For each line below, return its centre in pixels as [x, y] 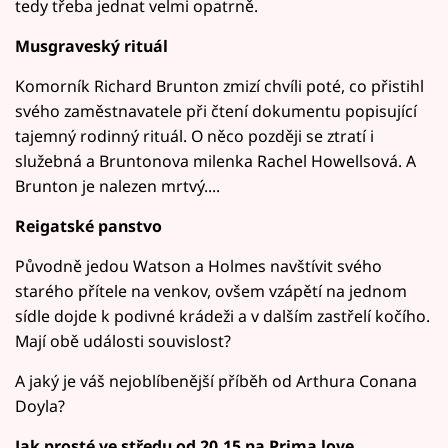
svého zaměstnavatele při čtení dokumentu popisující [216, 110]
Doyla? [40, 405]
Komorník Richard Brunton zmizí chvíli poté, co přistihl [219, 85]
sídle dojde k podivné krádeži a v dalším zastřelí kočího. [222, 315]
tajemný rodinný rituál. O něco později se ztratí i [194, 135]
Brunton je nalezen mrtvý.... [117, 185]
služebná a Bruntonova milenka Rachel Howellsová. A [215, 160]
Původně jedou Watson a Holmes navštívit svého [198, 265]
